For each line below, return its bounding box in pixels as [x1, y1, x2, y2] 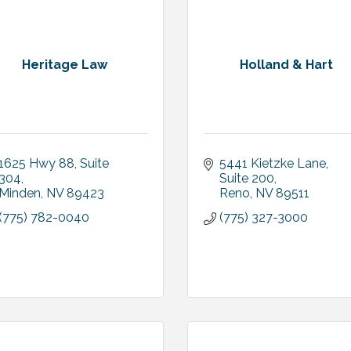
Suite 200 [219, 171, 274, 186]
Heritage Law [22, 57, 108, 72]
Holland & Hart [239, 57, 333, 72]
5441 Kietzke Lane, [219, 156, 328, 171]
